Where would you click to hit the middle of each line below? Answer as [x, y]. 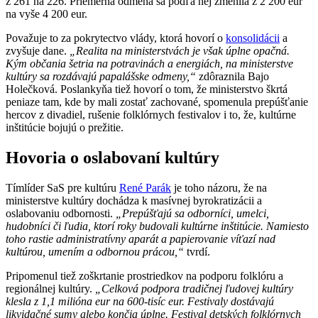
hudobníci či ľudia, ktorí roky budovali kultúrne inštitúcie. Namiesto [157, 226]
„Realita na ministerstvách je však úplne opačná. [180, 50]
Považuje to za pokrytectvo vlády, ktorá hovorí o [116, 38]
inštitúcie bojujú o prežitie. [65, 127]
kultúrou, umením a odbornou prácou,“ [95, 251]
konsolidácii [253, 38]
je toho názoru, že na [219, 187]
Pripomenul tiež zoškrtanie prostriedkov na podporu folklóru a [144, 275]
